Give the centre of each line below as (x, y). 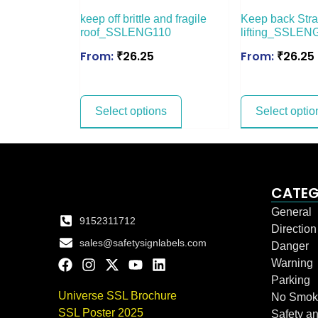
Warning (292, 263)
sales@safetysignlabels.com (143, 242)
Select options (131, 111)
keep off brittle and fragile (143, 18)
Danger (290, 246)
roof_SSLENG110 (126, 32)
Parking (291, 280)
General (291, 212)
